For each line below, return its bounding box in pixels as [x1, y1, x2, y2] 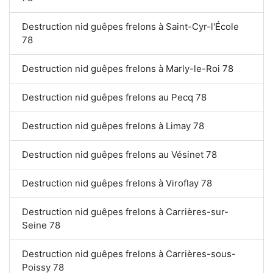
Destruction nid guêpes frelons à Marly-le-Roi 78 [22, 62, 233, 74]
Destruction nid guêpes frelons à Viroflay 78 [22, 177, 212, 189]
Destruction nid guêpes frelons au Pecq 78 [22, 91, 207, 103]
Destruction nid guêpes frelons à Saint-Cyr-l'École [22, 20, 239, 32]
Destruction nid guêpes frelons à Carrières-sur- [22, 205, 229, 218]
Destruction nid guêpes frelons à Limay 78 [22, 119, 204, 132]
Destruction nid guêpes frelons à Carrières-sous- [22, 247, 236, 260]
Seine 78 [22, 219, 60, 231]
